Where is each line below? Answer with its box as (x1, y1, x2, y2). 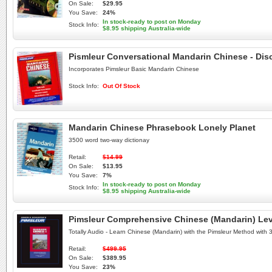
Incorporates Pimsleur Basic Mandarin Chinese (69, 66, 199, 72)
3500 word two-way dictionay (69, 137, 149, 143)
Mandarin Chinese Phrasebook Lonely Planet (69, 123, 256, 132)
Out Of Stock (103, 83, 140, 89)
